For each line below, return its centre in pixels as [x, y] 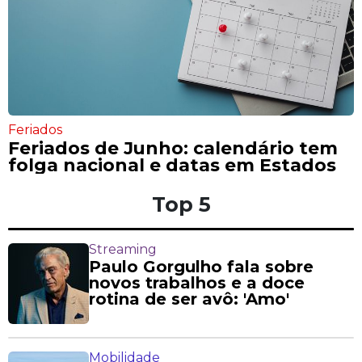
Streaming [123, 250]
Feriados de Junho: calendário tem [173, 148]
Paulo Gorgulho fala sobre [201, 267]
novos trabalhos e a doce [197, 283]
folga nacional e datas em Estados [172, 165]
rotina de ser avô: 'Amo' [189, 299]
